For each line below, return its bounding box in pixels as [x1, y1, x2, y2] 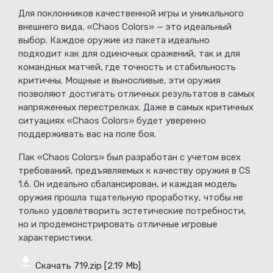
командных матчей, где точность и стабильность [18, 62, 236, 73]
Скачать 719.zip [35, 260, 102, 272]
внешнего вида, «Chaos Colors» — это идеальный [18, 21, 232, 33]
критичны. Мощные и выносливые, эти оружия [18, 75, 221, 87]
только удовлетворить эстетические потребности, [18, 205, 246, 217]
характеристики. [18, 232, 95, 244]
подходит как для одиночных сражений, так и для [18, 48, 240, 60]
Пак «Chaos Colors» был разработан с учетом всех [18, 152, 241, 163]
